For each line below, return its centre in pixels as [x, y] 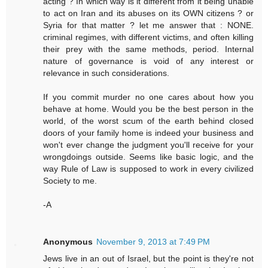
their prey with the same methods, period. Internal [148, 49]
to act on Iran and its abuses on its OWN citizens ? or [148, 13]
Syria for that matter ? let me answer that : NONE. [148, 25]
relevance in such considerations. [106, 73]
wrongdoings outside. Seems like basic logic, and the [148, 156]
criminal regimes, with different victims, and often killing [148, 37]
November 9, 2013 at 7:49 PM [153, 241]
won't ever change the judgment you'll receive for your [148, 144]
